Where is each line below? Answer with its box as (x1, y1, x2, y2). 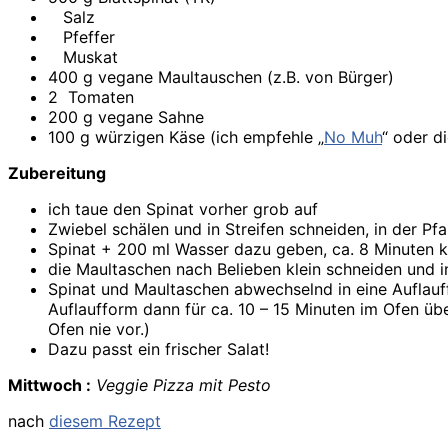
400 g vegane (48, 67, 158, 88)
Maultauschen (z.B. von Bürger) (158, 67, 394, 88)
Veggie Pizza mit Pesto (96, 375, 271, 396)
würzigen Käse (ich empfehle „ (95, 127, 324, 148)
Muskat (63, 47, 123, 68)
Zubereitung (8, 163, 106, 184)
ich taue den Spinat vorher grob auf (48, 199, 318, 220)
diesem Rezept (49, 411, 161, 432)
